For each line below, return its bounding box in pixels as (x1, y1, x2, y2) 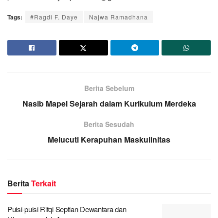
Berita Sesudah (84, 119, 134, 129)
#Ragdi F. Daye (30, 13, 78, 21)
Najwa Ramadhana (89, 13, 148, 21)
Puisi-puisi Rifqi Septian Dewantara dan (7, 204, 127, 215)
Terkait (31, 178, 56, 189)
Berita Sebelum (84, 83, 134, 93)
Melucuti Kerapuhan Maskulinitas (48, 134, 170, 145)
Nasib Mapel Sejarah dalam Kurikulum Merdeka (22, 98, 196, 109)
